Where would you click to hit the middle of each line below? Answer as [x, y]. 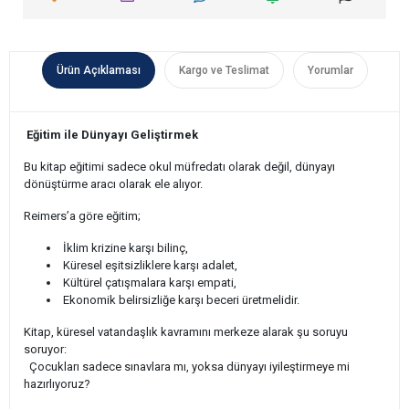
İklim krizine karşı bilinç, [124, 248]
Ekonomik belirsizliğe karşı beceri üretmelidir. [180, 300]
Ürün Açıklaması [98, 70]
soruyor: [45, 349]
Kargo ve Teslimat [224, 70]
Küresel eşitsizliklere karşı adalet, [149, 265]
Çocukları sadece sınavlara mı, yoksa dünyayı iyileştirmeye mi [187, 367]
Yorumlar [330, 70]
